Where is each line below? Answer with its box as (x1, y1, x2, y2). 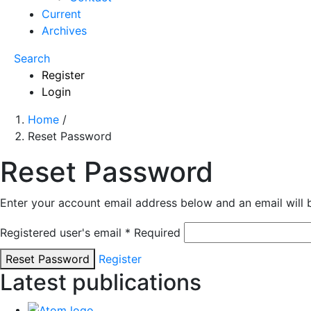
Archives (42, 23, 87, 37)
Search (14, 51, 50, 65)
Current (42, 6, 81, 21)
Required (134, 225, 184, 239)
